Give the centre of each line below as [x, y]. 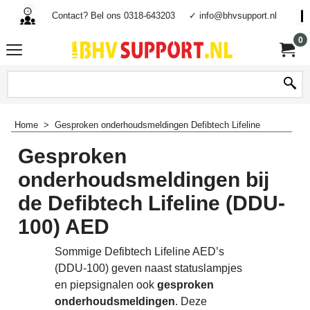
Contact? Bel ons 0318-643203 [113, 15]
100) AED [64, 226]
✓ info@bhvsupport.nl [232, 15]
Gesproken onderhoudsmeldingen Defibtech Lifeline [157, 125]
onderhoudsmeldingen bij [144, 179]
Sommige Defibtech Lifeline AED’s [139, 252]
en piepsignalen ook [106, 285]
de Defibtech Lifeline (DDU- [152, 203]
